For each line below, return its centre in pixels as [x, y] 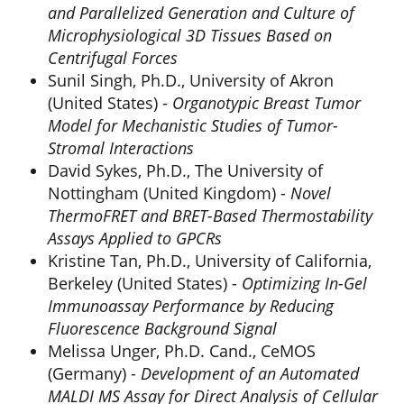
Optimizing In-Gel [304, 283]
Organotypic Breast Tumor [266, 103]
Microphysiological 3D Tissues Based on [190, 35]
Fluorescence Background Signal [162, 328]
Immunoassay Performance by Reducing [191, 306]
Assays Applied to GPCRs [135, 238]
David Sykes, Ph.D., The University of [185, 170]
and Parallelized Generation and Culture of [201, 13]
